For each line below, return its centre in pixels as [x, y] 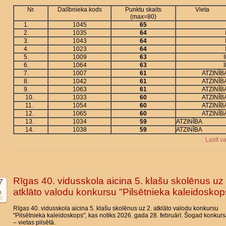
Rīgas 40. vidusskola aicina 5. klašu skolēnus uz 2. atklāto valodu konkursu [116, 208]
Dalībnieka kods [79, 10]
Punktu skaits [143, 10]
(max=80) [143, 17]
